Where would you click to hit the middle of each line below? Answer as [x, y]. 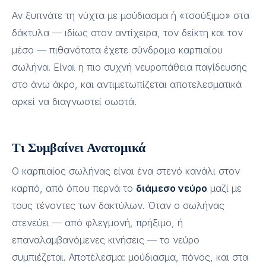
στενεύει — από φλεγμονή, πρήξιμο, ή [97, 223]
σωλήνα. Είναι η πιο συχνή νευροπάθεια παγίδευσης [129, 67]
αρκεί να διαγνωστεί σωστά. [74, 102]
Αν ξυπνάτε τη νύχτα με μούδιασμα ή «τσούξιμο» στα [131, 15]
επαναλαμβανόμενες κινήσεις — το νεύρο [106, 240]
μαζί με [224, 188]
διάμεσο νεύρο [172, 188]
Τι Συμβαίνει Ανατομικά [79, 147]
